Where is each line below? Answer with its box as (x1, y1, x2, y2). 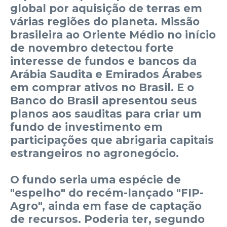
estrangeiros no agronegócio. (10, 146, 179, 160)
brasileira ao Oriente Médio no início (10, 28, 216, 41)
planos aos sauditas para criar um (10, 107, 202, 120)
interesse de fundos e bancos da (10, 54, 197, 67)
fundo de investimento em (10, 120, 163, 133)
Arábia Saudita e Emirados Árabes (10, 67, 202, 81)
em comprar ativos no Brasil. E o (10, 81, 194, 94)
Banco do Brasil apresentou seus (10, 94, 197, 107)
